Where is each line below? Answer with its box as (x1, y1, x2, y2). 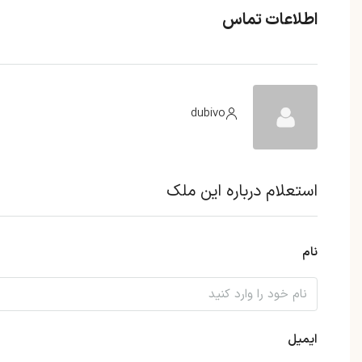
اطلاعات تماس (222, 8, 318, 33)
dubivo (191, 103, 225, 123)
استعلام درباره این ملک (166, 179, 318, 204)
